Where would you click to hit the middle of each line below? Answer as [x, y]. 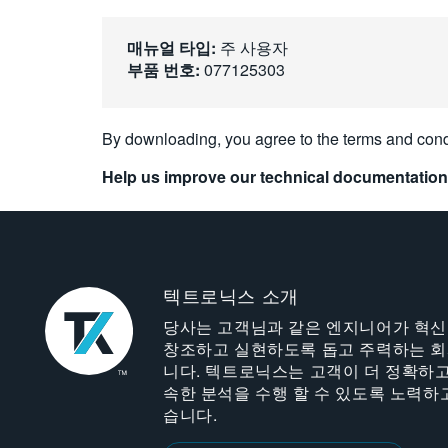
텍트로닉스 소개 [230, 297]
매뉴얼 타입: [171, 47]
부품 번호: [163, 69]
